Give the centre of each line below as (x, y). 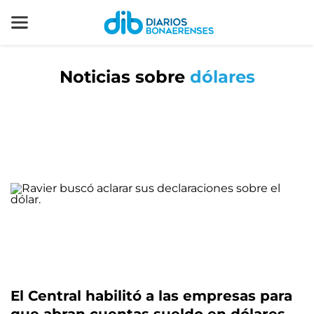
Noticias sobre (124, 77)
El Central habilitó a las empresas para (151, 296)
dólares (222, 77)
